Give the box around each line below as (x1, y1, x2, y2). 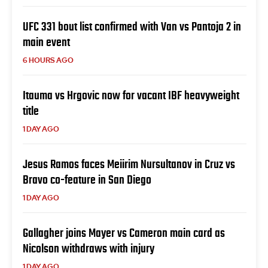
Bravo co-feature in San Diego (23, 173, 151, 187)
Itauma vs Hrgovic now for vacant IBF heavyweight (23, 89, 239, 102)
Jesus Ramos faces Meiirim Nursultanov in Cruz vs (23, 157, 235, 171)
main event (23, 35, 70, 49)
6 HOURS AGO (23, 56, 74, 66)
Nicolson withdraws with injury (23, 242, 154, 255)
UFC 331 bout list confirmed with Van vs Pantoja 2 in (23, 20, 241, 33)
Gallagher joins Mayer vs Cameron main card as (23, 226, 225, 240)
